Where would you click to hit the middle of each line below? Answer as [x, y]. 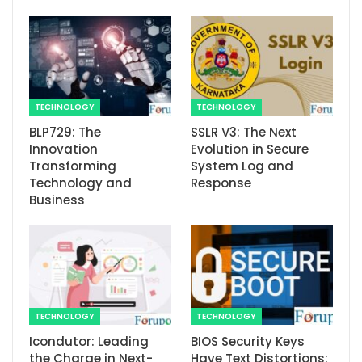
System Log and [242, 166]
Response [221, 183]
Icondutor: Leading [89, 341]
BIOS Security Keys [248, 341]
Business [57, 200]
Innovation [63, 149]
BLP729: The [65, 133]
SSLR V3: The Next [244, 133]
